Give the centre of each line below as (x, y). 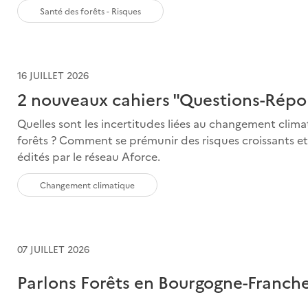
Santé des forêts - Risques (91, 10)
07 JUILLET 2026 (54, 249)
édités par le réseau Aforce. (89, 156)
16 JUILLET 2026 (53, 75)
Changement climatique (88, 184)
